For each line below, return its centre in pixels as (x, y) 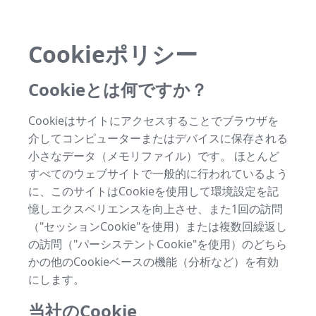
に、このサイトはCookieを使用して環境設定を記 (153, 191)
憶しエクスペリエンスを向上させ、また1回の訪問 (156, 208)
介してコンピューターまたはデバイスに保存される (158, 138)
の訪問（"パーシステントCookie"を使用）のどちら (158, 244)
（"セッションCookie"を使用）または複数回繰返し (158, 226)
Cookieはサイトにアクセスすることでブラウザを (153, 120)
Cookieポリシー (113, 55)
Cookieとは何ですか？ (118, 89)
